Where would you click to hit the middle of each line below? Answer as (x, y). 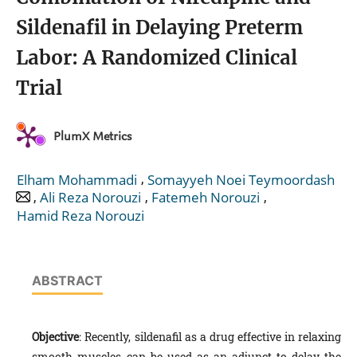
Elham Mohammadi (77, 179)
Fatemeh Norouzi (206, 198)
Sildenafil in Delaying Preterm (159, 28)
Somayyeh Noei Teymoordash (241, 179)
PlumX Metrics (92, 137)
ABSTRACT (68, 280)
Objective (56, 336)
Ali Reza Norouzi (90, 198)
